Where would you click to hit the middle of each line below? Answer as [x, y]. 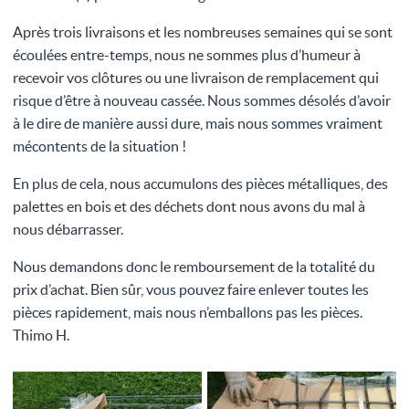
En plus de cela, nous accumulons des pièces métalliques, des [200, 184]
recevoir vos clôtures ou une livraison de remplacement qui [196, 78]
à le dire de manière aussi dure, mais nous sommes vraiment [198, 124]
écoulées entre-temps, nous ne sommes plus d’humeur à [187, 55]
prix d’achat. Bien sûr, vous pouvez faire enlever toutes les [191, 290]
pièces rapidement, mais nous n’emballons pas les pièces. [188, 313]
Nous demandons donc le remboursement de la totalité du [194, 267]
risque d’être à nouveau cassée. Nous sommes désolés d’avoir [202, 101]
